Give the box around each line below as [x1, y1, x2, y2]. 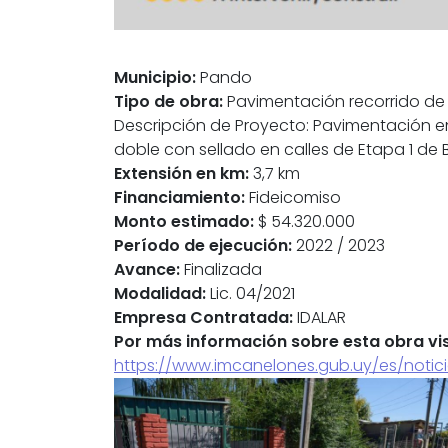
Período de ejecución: [114, 233, 292, 257]
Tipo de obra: [114, 89, 223, 113]
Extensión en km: [114, 161, 249, 185]
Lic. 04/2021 [206, 281, 295, 305]
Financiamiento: [114, 185, 245, 209]
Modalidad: [114, 281, 206, 305]
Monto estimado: [114, 209, 254, 233]
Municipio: [114, 65, 196, 89]
